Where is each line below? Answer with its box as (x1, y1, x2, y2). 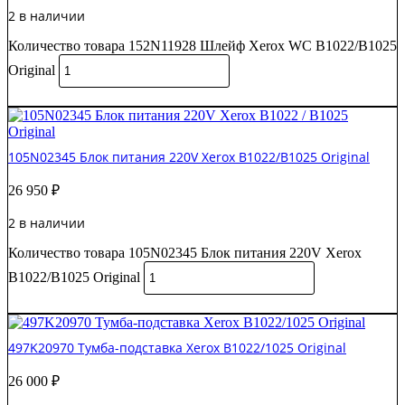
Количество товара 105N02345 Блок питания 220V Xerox (8, 245, 362, 261)
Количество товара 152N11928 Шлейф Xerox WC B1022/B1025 (8, 38, 397, 54)
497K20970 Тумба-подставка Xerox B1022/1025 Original (8, 339, 346, 357)
